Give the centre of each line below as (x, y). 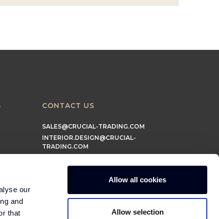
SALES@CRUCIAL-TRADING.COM (93, 126)
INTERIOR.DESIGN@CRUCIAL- (89, 138)
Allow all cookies (137, 180)
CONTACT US (68, 106)
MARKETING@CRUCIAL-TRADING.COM (103, 158)
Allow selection (137, 212)
